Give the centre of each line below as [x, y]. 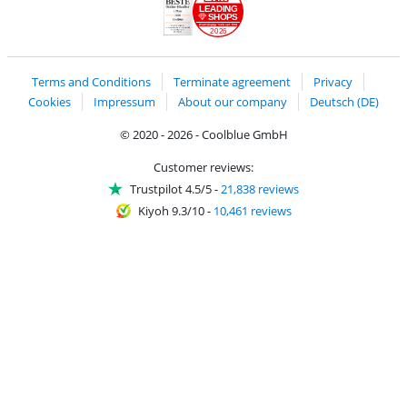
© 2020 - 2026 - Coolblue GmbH [203, 134]
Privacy [333, 82]
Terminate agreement [232, 82]
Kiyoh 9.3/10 [171, 210]
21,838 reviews [260, 189]
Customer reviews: [203, 167]
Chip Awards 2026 [239, 50]
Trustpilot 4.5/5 [171, 189]
